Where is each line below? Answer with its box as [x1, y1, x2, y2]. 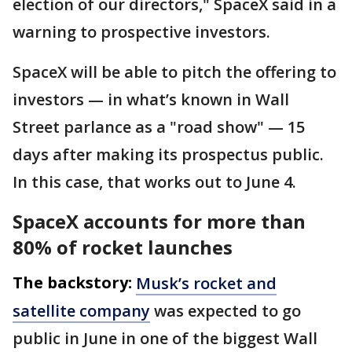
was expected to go [150, 299, 301, 321]
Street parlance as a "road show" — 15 [13, 115, 305, 137]
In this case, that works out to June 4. [13, 170, 296, 192]
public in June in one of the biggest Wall [13, 327, 317, 349]
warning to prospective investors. [13, 20, 270, 42]
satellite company [13, 299, 150, 321]
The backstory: [13, 271, 132, 293]
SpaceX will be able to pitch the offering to [13, 60, 336, 82]
